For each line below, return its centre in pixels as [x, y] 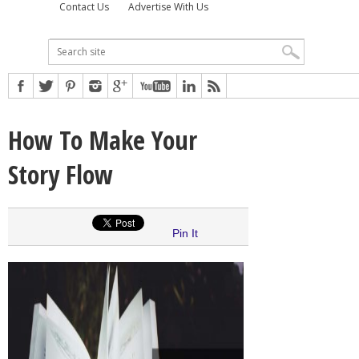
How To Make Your [103, 139]
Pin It [185, 233]
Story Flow [61, 174]
